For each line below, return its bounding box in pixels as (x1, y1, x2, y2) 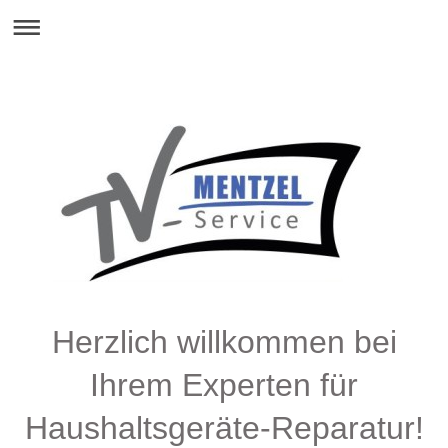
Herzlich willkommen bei (51, 324, 397, 360)
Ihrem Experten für (90, 367, 358, 403)
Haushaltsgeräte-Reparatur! (24, 410, 424, 446)
